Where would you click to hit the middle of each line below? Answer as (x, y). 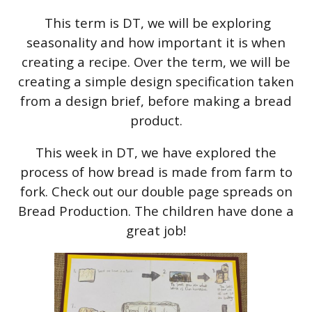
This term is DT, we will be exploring (156, 23)
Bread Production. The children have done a (156, 211)
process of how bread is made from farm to (156, 172)
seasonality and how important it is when (156, 42)
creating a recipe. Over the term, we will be (156, 62)
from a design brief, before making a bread (156, 101)
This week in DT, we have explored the (156, 153)
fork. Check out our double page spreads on (156, 192)
